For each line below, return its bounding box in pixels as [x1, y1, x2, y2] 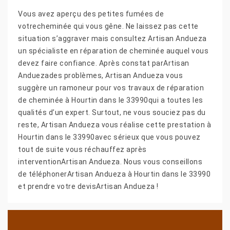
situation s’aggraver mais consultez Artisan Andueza [18, 34, 207, 43]
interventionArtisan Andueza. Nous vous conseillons [18, 157, 202, 166]
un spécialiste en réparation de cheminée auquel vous [18, 46, 208, 55]
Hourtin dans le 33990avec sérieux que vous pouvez [18, 132, 201, 141]
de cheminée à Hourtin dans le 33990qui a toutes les [18, 95, 203, 104]
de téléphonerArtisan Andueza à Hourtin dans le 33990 [18, 169, 210, 178]
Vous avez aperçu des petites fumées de [18, 9, 164, 18]
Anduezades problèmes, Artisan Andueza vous [18, 71, 183, 80]
